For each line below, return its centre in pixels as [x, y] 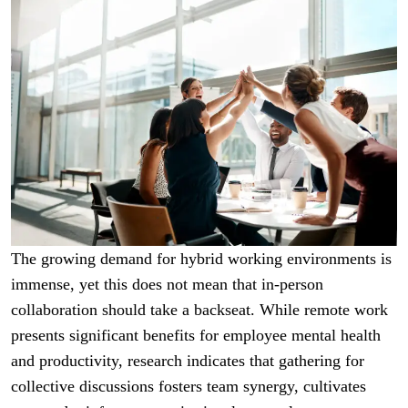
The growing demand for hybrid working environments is [201, 259]
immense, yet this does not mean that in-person [167, 285]
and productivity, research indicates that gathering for [188, 361]
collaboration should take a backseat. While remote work [199, 310]
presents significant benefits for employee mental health [196, 336]
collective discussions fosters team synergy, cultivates [189, 387]
